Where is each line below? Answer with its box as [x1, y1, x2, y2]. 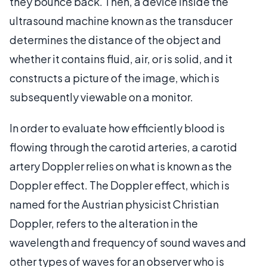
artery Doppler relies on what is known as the [10, 159, 232, 173]
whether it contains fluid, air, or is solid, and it [10, 51, 232, 66]
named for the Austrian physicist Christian [10, 197, 219, 211]
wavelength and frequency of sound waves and [10, 235, 246, 249]
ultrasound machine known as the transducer [10, 13, 232, 27]
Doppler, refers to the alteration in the [10, 216, 198, 230]
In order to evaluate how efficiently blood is [10, 120, 225, 135]
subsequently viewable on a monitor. [10, 89, 193, 104]
